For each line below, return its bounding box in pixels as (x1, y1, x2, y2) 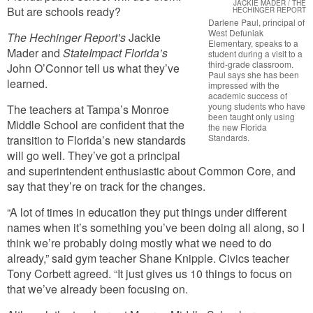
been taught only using (208, 110, 295, 122)
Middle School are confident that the (7, 117, 184, 133)
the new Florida (208, 121, 267, 133)
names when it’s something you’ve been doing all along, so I (7, 219, 305, 235)
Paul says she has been (208, 68, 299, 80)
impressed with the (208, 79, 279, 91)
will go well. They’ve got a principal (7, 147, 180, 163)
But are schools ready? (7, 3, 121, 20)
